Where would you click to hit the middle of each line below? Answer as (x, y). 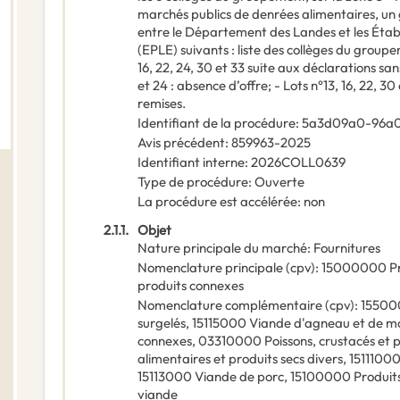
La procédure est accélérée (217, 202)
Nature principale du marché (222, 248)
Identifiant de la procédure (217, 123)
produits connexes (191, 286)
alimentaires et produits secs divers (240, 359)
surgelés (162, 323)
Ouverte (279, 182)
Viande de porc (239, 377)
